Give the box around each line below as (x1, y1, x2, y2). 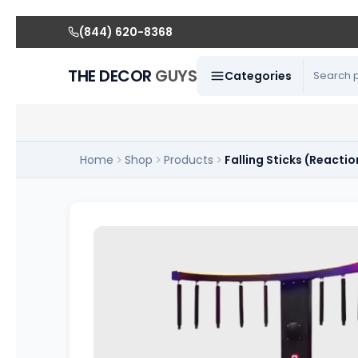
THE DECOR (68, 65, 156, 87)
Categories (225, 68, 292, 84)
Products (164, 152, 214, 168)
